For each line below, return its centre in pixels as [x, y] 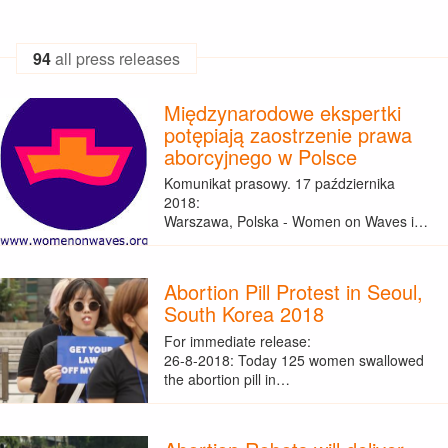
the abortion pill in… [226, 378]
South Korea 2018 [243, 314]
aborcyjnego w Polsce [260, 156]
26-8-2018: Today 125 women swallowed [293, 359]
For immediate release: [237, 340]
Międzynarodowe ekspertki [282, 112]
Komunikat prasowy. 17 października [279, 182]
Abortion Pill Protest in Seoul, [293, 292]
